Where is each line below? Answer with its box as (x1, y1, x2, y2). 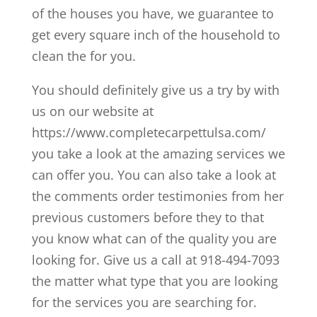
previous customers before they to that (31, 209, 264, 226)
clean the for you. (31, 47, 136, 65)
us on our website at (31, 103, 154, 120)
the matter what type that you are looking (31, 272, 278, 290)
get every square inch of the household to (31, 26, 280, 44)
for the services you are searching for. (31, 294, 257, 311)
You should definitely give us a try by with (31, 81, 279, 99)
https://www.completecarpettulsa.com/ (31, 124, 266, 142)
